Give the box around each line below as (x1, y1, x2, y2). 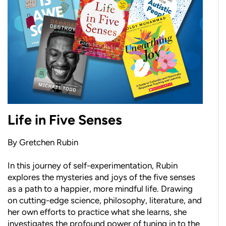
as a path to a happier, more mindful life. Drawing (8, 183, 193, 194)
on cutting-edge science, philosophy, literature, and (8, 195, 202, 205)
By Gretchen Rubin (8, 137, 78, 147)
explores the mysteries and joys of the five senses (8, 172, 195, 182)
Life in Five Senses (8, 111, 122, 128)
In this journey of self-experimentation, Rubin (8, 160, 178, 171)
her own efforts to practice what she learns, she (8, 206, 187, 217)
